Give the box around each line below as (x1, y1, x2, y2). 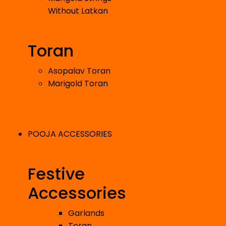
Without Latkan (48, 5, 108, 17)
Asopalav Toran (48, 65, 110, 77)
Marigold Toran (48, 78, 108, 90)
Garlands (68, 207, 104, 219)
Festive (28, 162, 85, 186)
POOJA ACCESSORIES (28, 128, 112, 140)
